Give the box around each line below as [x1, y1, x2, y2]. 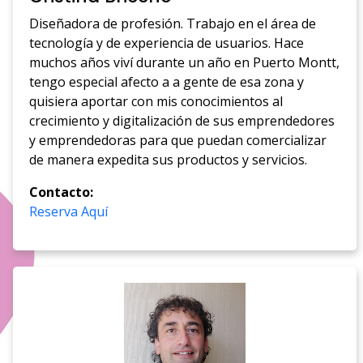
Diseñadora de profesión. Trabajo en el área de [29, 14, 317, 32]
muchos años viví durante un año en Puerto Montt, [29, 53, 340, 71]
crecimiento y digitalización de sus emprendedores [29, 111, 335, 130]
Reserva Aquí [29, 202, 109, 220]
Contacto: [29, 182, 94, 201]
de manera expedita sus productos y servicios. [29, 150, 308, 169]
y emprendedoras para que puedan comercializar [29, 130, 327, 149]
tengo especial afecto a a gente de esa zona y [29, 72, 305, 91]
